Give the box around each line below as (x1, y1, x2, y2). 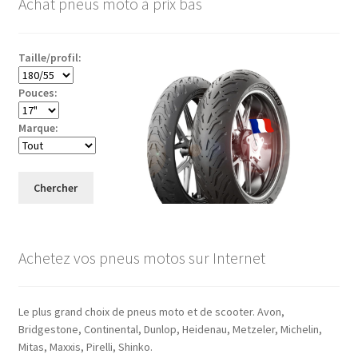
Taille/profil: (18, 50, 82, 66)
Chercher (34, 181, 78, 196)
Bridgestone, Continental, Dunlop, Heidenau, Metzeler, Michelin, (18, 322, 322, 337)
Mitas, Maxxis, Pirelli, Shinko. (18, 340, 153, 355)
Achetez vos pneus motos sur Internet (18, 247, 265, 268)
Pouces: (18, 86, 58, 101)
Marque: (18, 121, 58, 136)
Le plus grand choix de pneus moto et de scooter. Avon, (18, 304, 284, 320)
